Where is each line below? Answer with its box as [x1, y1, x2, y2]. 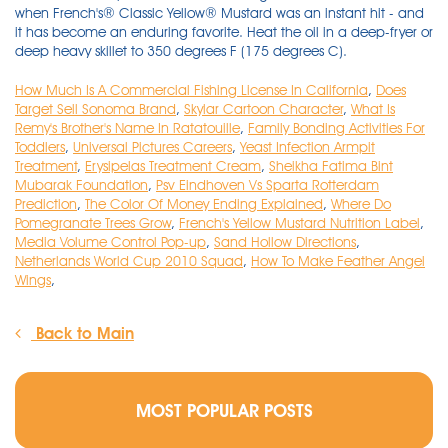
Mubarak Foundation [15, 177, 148, 193]
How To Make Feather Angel [251, 253, 425, 269]
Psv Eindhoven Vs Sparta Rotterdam [156, 177, 379, 193]
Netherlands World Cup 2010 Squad [15, 253, 243, 269]
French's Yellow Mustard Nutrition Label [179, 215, 420, 231]
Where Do [331, 196, 391, 212]
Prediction [15, 196, 77, 212]
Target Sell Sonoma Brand [15, 101, 176, 117]
